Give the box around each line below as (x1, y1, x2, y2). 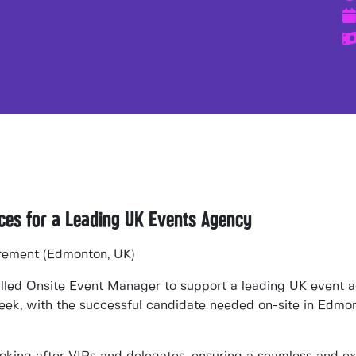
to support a (161, 281, 242, 292)
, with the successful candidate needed (20, 300, 258, 311)
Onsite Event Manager (26, 281, 161, 292)
